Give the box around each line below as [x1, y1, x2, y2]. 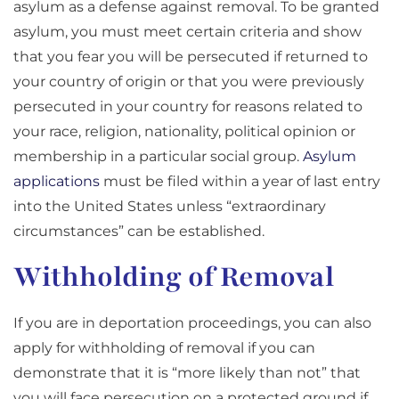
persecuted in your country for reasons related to [13, 98, 362, 116]
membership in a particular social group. [13, 148, 303, 166]
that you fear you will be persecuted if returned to [13, 48, 368, 66]
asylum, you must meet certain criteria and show [13, 23, 362, 41]
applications [13, 173, 100, 191]
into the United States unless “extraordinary [13, 198, 326, 216]
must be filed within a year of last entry [100, 173, 380, 191]
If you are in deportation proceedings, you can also [13, 314, 371, 332]
